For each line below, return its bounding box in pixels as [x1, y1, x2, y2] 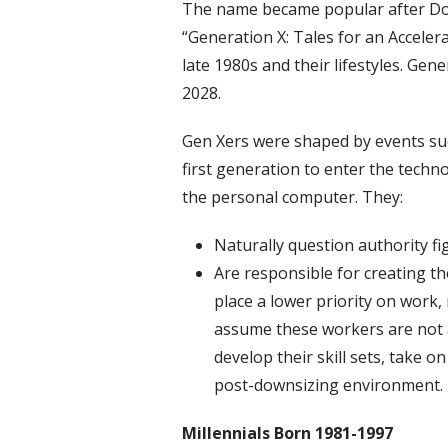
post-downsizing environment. [214, 374, 443, 397]
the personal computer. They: [182, 186, 403, 209]
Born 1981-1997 [274, 422, 393, 445]
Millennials [182, 422, 270, 445]
